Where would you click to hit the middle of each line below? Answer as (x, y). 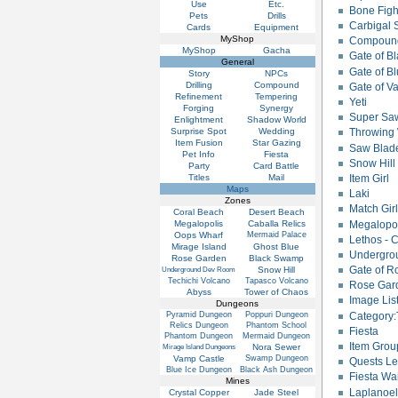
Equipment (276, 27)
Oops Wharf (199, 235)
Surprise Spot (199, 131)
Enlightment (199, 119)
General (237, 61)
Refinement (199, 96)
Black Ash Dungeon (276, 369)
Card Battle (276, 165)
